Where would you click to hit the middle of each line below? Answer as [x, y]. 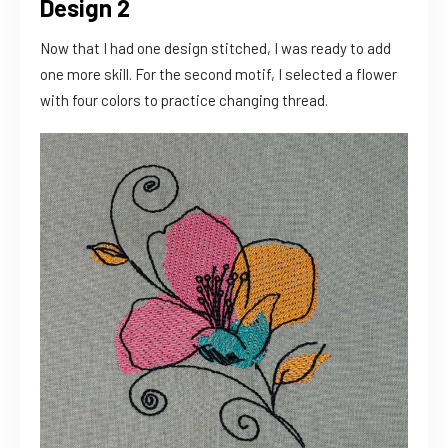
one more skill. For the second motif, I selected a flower [218, 74]
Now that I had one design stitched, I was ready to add [215, 48]
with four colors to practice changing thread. [184, 100]
